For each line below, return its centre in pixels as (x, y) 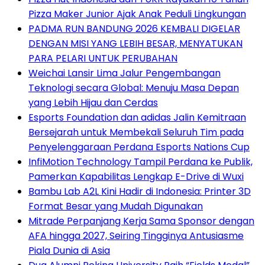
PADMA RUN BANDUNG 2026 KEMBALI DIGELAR (134, 29)
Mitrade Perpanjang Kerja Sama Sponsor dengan (141, 221)
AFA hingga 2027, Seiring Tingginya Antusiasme (136, 236)
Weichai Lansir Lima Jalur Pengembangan (125, 73)
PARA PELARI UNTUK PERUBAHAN (103, 59)
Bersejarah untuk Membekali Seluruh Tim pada (136, 132)
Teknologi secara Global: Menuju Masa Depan (134, 88)
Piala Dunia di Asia (69, 251)
